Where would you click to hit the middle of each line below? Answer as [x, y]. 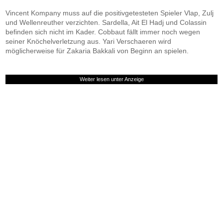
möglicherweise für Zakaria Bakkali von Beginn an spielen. [97, 51]
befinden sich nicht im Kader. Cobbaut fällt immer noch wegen [103, 32]
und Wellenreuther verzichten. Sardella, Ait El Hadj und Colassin [106, 22]
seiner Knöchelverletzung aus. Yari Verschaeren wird [89, 41]
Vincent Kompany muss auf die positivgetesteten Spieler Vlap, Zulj [110, 13]
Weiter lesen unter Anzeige [111, 79]
